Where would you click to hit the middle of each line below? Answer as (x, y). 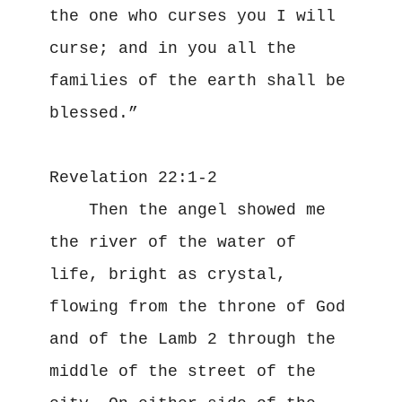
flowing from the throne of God (197, 306)
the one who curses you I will (192, 16)
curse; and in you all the (172, 48)
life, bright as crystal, (167, 274)
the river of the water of (172, 242)
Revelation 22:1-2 (133, 177)
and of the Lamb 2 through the (192, 339)
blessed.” (93, 113)
